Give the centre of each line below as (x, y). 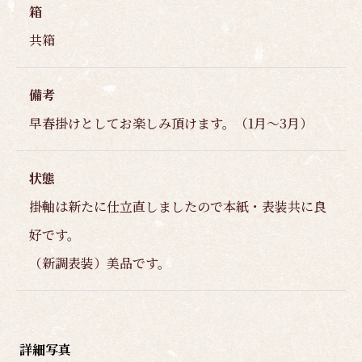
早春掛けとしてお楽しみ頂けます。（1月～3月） (171, 123)
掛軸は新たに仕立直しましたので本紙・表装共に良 (178, 206)
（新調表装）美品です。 (100, 263)
